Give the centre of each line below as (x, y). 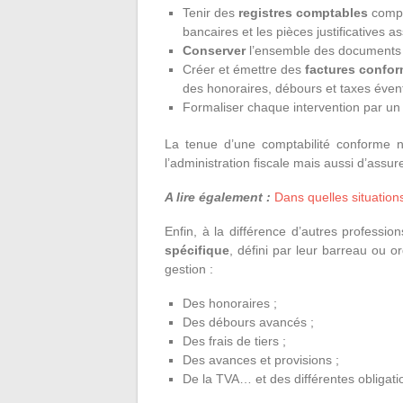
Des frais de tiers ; (234, 341)
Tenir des (210, 13)
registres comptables (303, 13)
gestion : (189, 269)
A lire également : (218, 197)
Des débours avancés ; (248, 322)
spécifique (197, 250)
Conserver (216, 50)
